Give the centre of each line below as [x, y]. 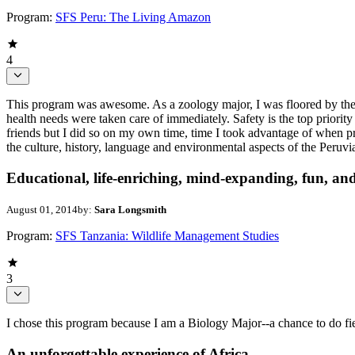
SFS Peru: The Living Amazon [133, 17]
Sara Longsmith [130, 209]
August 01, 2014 [42, 209]
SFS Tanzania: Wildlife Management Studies [167, 235]
